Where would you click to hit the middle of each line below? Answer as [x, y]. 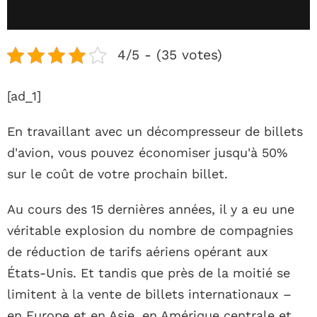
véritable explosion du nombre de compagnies [150, 231]
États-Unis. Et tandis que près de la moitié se [149, 273]
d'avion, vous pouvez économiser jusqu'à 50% [147, 153]
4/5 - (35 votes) [169, 55]
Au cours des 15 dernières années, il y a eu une [151, 209]
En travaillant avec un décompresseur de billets [155, 132]
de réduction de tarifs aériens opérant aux [138, 252]
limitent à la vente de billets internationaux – [149, 294]
